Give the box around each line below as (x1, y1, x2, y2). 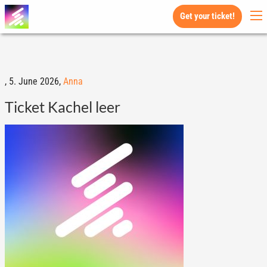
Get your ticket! (180, 11, 235, 21)
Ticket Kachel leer (4, 98, 120, 116)
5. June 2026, (8, 76, 63, 87)
